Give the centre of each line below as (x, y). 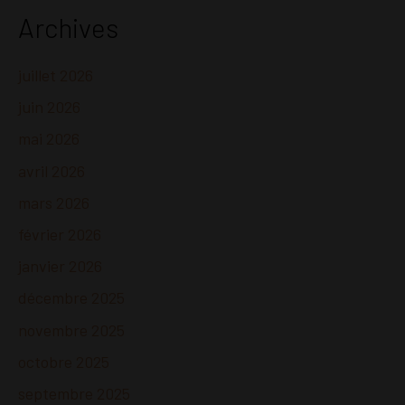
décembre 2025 (71, 298)
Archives (68, 28)
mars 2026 (54, 202)
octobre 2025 (64, 361)
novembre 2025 (71, 330)
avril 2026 (52, 170)
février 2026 (60, 234)
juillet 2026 (56, 75)
